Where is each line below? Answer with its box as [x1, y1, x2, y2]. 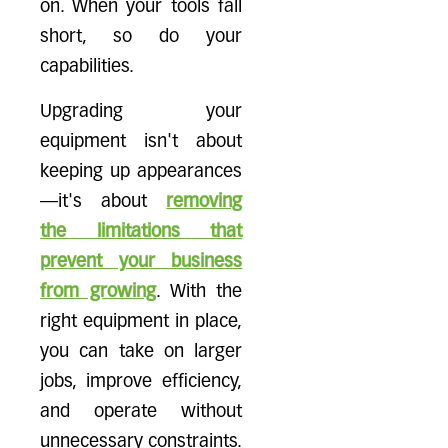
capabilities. [40, 58, 134, 76]
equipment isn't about [40, 133, 243, 151]
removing [166, 193, 243, 211]
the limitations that [40, 223, 243, 241]
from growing [40, 283, 156, 301]
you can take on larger [40, 343, 243, 361]
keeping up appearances [40, 163, 243, 181]
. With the [155, 283, 243, 301]
